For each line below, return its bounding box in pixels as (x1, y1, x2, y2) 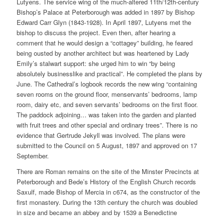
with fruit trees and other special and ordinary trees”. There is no (16, 120, 197, 130)
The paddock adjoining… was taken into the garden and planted (16, 110, 196, 120)
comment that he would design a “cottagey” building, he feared (16, 38, 193, 48)
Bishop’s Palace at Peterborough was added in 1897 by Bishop (16, 7, 195, 17)
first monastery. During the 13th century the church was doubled (16, 197, 197, 207)
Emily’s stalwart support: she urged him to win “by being (16, 59, 175, 68)
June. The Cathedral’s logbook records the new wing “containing (16, 79, 197, 89)
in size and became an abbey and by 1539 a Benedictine (16, 208, 177, 218)
